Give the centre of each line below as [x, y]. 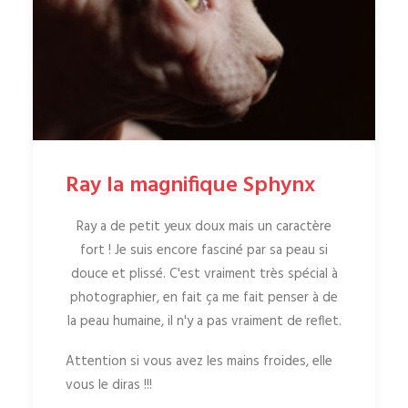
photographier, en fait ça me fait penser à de [204, 298]
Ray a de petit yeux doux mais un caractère [204, 227]
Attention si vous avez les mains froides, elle [199, 362]
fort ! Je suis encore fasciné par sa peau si [204, 251]
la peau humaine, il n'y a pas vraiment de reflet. [204, 322]
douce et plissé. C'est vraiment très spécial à [204, 275]
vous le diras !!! [109, 386]
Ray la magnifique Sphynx [190, 186]
